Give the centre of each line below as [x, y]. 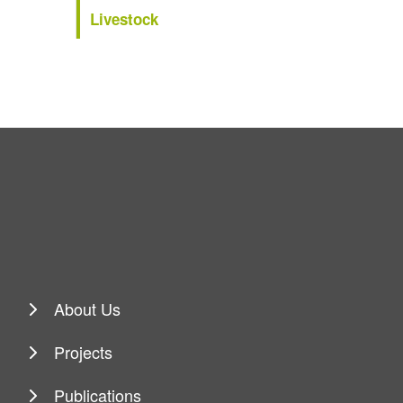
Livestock [124, 18]
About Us [88, 308]
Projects [84, 351]
